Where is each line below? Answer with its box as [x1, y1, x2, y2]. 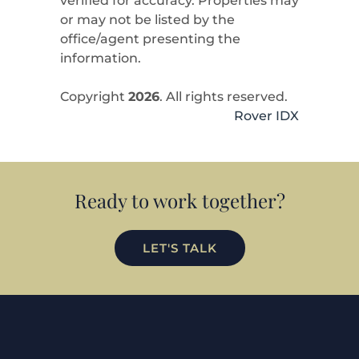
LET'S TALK [142, 240, 217, 256]
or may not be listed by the [59, 11, 235, 27]
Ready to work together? [74, 188, 285, 214]
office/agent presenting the [59, 30, 240, 46]
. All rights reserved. [159, 88, 288, 104]
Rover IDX [234, 107, 300, 123]
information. [59, 50, 141, 66]
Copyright [59, 88, 128, 104]
